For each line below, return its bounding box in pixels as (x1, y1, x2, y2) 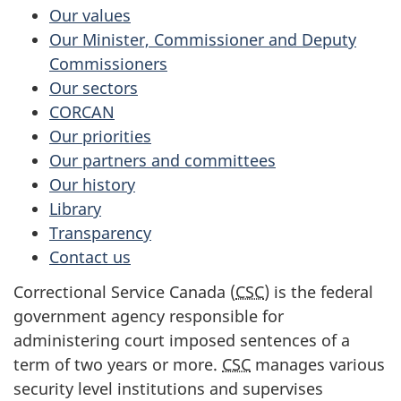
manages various (251, 353, 385, 375)
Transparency (49, 222, 151, 244)
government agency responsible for (13, 304, 284, 327)
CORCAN (49, 101, 115, 124)
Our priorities (49, 125, 151, 148)
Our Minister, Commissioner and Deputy (49, 29, 356, 51)
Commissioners (49, 53, 167, 75)
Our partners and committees (49, 149, 276, 172)
